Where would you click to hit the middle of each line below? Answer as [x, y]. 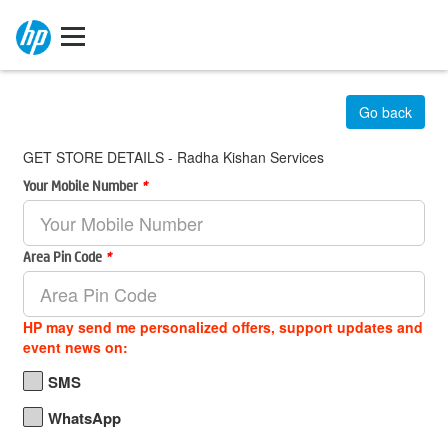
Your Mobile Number [82, 185]
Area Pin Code [64, 256]
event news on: [75, 347]
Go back [385, 112]
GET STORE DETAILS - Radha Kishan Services [173, 157]
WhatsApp [84, 418]
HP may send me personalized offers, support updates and [223, 327]
